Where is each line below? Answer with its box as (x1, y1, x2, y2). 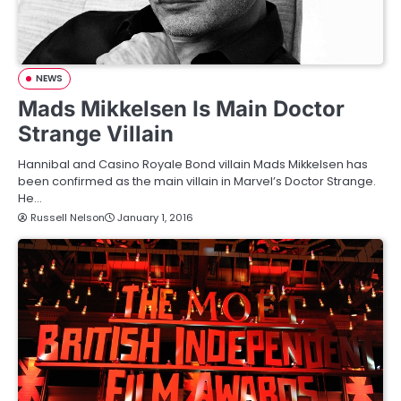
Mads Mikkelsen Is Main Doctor (18, 96, 345, 122)
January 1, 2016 (117, 210, 193, 225)
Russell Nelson (30, 210, 105, 225)
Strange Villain (18, 121, 174, 147)
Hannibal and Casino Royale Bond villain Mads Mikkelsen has (18, 156, 368, 173)
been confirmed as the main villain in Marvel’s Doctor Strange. (18, 173, 376, 190)
